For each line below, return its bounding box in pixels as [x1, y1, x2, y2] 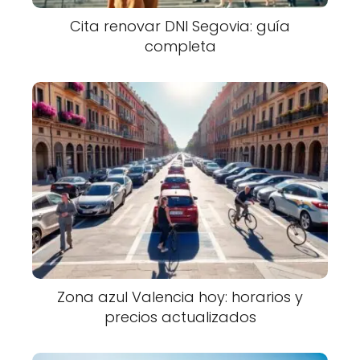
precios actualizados [104, 307, 256, 328]
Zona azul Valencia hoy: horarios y [57, 287, 303, 308]
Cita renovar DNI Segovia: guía [70, 15, 290, 36]
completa [144, 35, 216, 56]
